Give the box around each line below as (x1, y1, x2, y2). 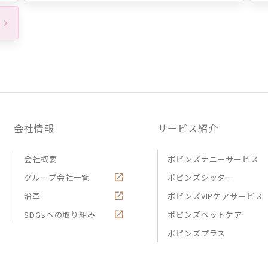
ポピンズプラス (167, 227, 226, 239)
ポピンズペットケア (167, 208, 243, 220)
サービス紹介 (157, 120, 218, 135)
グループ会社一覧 (24, 171, 90, 183)
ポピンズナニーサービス (167, 153, 259, 165)
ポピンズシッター (167, 171, 234, 183)
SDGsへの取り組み (24, 208, 96, 220)
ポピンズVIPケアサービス (167, 190, 263, 202)
